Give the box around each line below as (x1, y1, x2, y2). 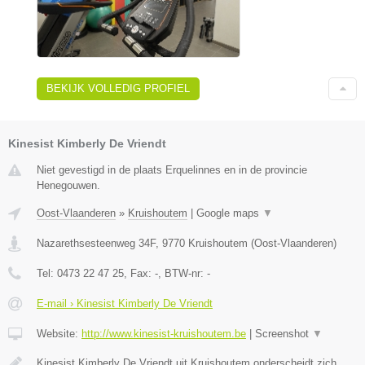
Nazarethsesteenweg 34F (37, 237, 156, 250)
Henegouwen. (37, 179, 100, 192)
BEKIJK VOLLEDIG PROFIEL (46, 82, 190, 95)
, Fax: (124, 267, 155, 280)
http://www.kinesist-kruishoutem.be (81, 328, 246, 341)
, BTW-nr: (158, 267, 207, 280)
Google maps (196, 207, 262, 220)
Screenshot (255, 328, 312, 341)
